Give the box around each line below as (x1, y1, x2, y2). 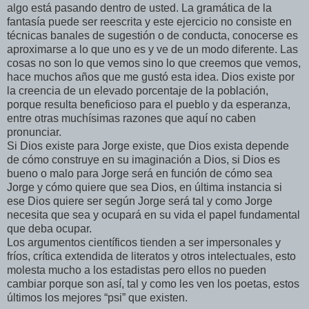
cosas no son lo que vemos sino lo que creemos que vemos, (7, 57, 301, 70)
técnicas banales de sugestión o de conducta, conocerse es (7, 30, 298, 42)
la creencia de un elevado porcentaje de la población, (7, 85, 268, 97)
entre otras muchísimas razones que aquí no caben (7, 112, 256, 125)
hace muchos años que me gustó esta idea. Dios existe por (7, 71, 295, 83)
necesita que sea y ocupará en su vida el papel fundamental (7, 209, 300, 221)
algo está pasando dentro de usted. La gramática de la (7, 2, 272, 14)
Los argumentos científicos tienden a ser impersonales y (7, 237, 281, 249)
